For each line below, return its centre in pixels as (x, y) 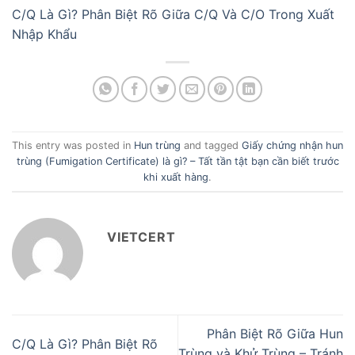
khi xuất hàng (176, 177)
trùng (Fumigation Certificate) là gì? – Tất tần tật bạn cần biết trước (177, 161)
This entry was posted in (73, 145)
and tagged (211, 145)
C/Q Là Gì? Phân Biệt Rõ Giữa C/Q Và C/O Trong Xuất (173, 15)
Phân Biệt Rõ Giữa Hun (275, 334)
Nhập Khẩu (44, 34)
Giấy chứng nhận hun (292, 145)
